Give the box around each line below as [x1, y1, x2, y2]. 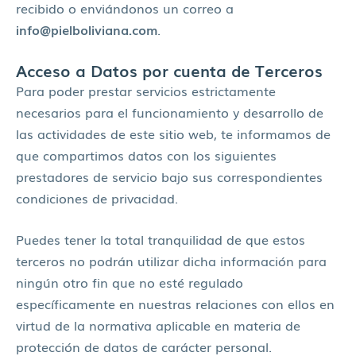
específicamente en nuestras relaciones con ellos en [16, 293, 335, 313]
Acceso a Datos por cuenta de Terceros [16, 58, 323, 83]
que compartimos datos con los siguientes [16, 145, 277, 165]
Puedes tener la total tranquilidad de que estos [16, 229, 305, 249]
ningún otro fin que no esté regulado [16, 272, 243, 292]
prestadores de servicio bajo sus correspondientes [16, 167, 323, 187]
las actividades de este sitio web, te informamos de [16, 124, 331, 144]
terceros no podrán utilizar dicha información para [16, 250, 327, 270]
